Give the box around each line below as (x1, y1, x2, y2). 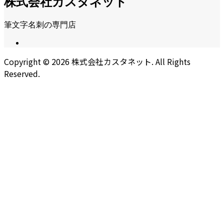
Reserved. (4, 67, 40, 80)
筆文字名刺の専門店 (4, 20, 76, 29)
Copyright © (4, 55, 49, 68)
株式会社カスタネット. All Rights (69, 55, 190, 68)
